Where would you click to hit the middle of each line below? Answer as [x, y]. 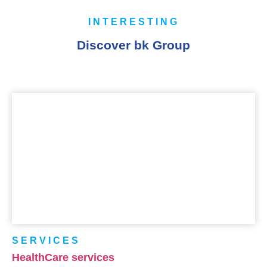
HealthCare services [63, 257]
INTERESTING [133, 21]
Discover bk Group [133, 45]
